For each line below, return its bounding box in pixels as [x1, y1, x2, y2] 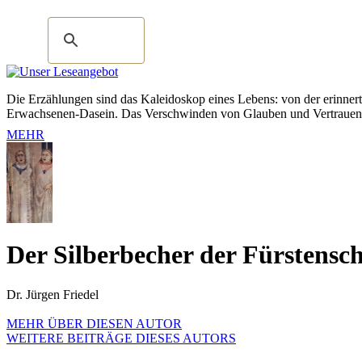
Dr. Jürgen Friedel [6, 287, 99, 301]
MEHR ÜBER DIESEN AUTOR [6, 316, 182, 330]
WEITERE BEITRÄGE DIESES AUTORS [6, 330, 236, 345]
